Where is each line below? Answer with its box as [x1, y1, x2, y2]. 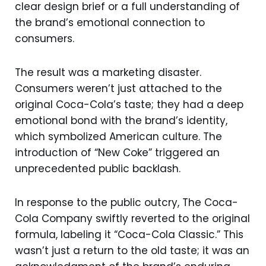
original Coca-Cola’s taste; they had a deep [15, 97, 243, 112]
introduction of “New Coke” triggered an [15, 145, 220, 160]
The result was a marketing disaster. [15, 65, 201, 80]
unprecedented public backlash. [15, 161, 180, 176]
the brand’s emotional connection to [15, 15, 205, 30]
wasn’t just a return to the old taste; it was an [15, 243, 249, 258]
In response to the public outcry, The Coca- [15, 195, 238, 210]
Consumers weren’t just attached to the [15, 81, 222, 96]
